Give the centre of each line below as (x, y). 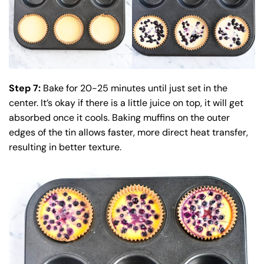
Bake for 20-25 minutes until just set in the (134, 88)
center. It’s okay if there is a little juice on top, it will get (126, 103)
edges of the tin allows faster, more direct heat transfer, (128, 132)
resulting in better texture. (65, 147)
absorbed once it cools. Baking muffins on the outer (119, 117)
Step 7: (25, 88)
